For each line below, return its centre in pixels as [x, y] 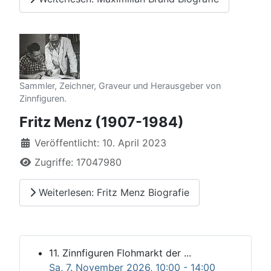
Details [35, 142]
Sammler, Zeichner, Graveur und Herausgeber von [120, 85]
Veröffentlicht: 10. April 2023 [100, 142]
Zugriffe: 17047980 [78, 162]
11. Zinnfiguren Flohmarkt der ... [120, 253]
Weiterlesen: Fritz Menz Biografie [113, 193]
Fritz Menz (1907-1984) [102, 122]
